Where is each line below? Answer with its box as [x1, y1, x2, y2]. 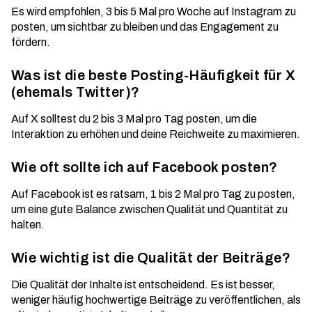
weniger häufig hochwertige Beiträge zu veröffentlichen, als [11, 294, 301, 306]
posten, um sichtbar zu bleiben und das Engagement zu [11, 21, 279, 33]
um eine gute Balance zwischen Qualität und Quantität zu [11, 203, 288, 215]
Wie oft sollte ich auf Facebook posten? [11, 159, 278, 175]
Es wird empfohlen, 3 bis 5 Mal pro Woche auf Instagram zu [11, 6, 296, 17]
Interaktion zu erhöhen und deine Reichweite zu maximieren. [11, 128, 300, 140]
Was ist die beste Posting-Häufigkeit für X [11, 68, 296, 83]
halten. [11, 219, 45, 231]
